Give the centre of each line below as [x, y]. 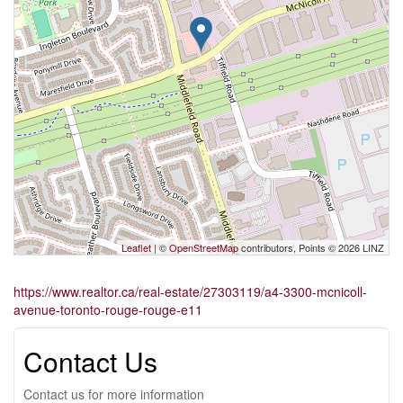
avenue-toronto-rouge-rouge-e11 [108, 310]
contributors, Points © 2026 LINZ [311, 248]
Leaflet [136, 248]
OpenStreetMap [204, 248]
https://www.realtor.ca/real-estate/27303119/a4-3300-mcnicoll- [190, 292]
